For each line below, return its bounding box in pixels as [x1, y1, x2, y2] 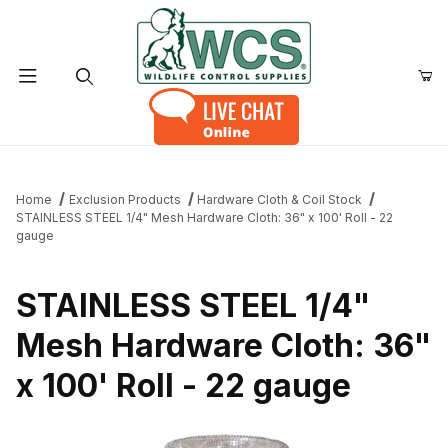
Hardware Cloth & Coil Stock [197, 192, 363, 207]
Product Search [29, 152, 133, 170]
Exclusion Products [68, 192, 181, 207]
